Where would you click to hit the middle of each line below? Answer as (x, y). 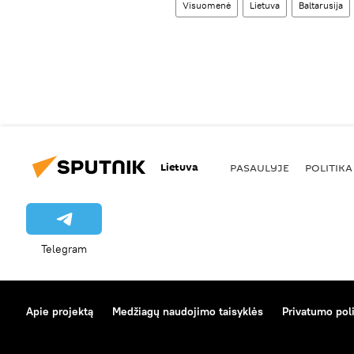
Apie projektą (60, 311)
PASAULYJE (260, 167)
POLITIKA (329, 167)
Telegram (64, 249)
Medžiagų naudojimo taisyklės (188, 311)
